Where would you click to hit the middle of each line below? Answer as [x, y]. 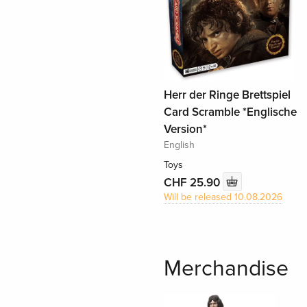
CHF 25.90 [193, 182]
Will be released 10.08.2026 [223, 197]
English [179, 145]
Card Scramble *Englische [230, 112]
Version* [185, 130]
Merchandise [226, 269]
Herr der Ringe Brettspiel [227, 95]
